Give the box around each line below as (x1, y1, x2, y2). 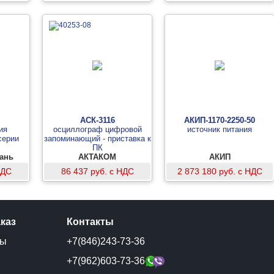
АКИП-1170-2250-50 (184, 116, 255, 125)
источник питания (187, 125, 252, 134)
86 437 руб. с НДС (61, 166, 134, 176)
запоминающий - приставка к (43, 134, 151, 143)
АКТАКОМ (78, 152, 116, 161)
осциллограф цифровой (53, 125, 142, 134)
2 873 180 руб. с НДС (177, 166, 262, 176)
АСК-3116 (80, 116, 115, 125)
